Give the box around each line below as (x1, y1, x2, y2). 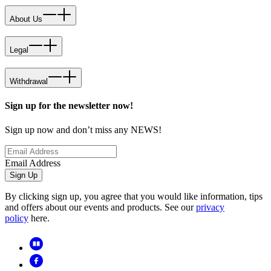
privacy (196, 201, 224, 212)
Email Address (5, 157, 60, 168)
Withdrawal (10, 77, 48, 87)
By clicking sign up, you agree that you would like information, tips (5, 191, 263, 201)
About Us (10, 14, 42, 24)
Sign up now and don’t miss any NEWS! (5, 124, 162, 135)
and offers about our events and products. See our (5, 201, 196, 212)
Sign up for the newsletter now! (5, 100, 133, 111)
